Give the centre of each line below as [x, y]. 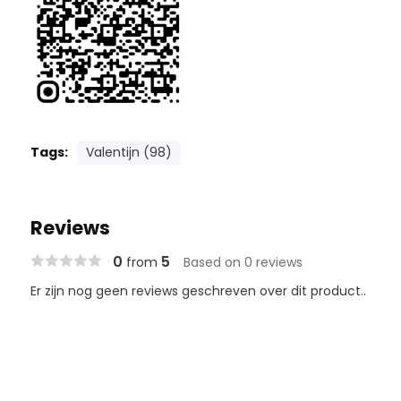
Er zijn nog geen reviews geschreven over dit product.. [198, 291]
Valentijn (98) [128, 153]
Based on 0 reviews [243, 263]
